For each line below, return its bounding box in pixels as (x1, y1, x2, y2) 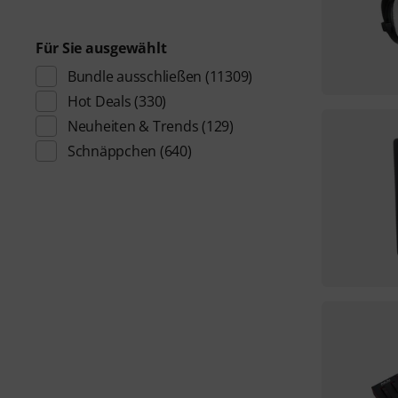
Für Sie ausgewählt (36, 38, 167, 58)
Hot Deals (68, 92, 131, 111)
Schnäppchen (68, 141, 157, 161)
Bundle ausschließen (68, 67, 203, 86)
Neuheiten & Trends (68, 116, 199, 136)
